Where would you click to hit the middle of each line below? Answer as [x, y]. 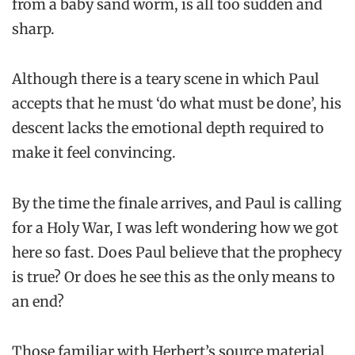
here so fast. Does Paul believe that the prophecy [177, 252]
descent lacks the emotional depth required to [168, 128]
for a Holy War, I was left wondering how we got [175, 227]
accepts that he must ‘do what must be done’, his [177, 104]
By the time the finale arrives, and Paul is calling [177, 203]
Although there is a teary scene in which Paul [166, 79]
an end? [38, 301]
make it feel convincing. [94, 153]
